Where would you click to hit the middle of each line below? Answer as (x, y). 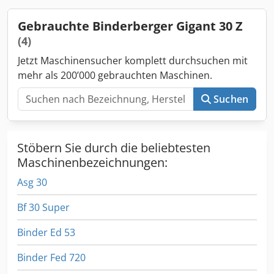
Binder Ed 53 (46, 232)
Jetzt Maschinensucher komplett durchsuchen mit (133, 60)
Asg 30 (32, 182)
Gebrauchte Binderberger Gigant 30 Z (130, 26)
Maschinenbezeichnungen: (92, 162)
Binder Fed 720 (51, 257)
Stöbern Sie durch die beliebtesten (114, 147)
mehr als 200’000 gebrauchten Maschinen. (115, 75)
